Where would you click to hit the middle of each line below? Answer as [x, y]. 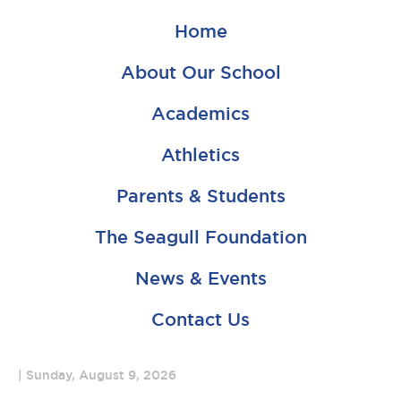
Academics [200, 114]
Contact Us [200, 320]
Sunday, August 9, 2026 [101, 375]
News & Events [200, 278]
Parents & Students [200, 196]
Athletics [200, 155]
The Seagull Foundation [200, 237]
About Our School [200, 73]
